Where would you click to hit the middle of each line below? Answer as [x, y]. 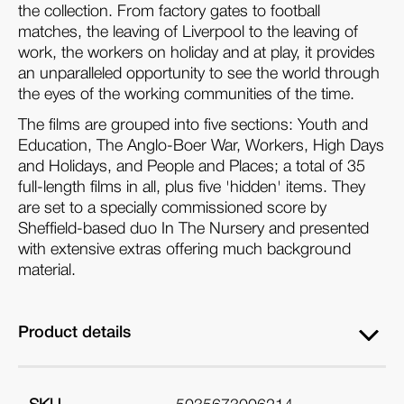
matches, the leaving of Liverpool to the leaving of [188, 33]
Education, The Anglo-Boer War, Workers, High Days [201, 147]
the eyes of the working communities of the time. [186, 95]
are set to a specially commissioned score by [172, 209]
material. [47, 271]
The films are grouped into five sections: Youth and [193, 126]
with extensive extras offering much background [184, 250]
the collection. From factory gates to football [169, 12]
